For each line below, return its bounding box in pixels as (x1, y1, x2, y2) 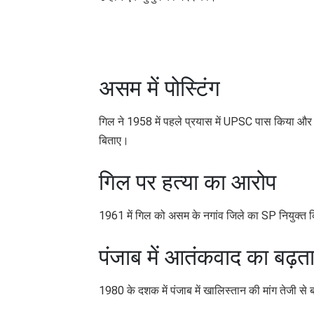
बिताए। (99, 133, 129, 147)
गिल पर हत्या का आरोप (99, 168, 276, 196)
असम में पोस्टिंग (99, 74, 220, 102)
